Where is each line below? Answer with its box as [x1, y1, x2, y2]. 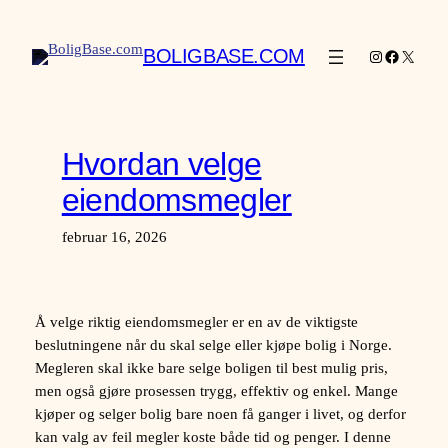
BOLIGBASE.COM [143, 45, 305, 68]
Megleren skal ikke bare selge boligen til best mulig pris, [34, 360, 388, 377]
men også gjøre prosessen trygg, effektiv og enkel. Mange [34, 383, 398, 400]
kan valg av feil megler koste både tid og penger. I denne [34, 429, 391, 446]
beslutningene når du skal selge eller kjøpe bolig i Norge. [34, 337, 392, 354]
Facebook [383, 46, 445, 64]
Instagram [367, 46, 429, 64]
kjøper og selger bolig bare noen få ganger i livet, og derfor [34, 406, 406, 423]
